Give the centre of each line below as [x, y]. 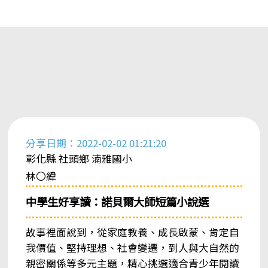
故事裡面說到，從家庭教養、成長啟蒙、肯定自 [132, 232]
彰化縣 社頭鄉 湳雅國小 [79, 158]
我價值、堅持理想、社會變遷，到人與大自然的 [132, 247]
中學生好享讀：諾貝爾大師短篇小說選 [117, 201]
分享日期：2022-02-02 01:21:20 [96, 143]
